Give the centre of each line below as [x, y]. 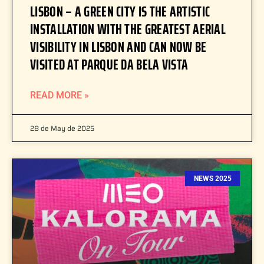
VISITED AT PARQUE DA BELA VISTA [109, 65]
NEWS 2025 [212, 179]
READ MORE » [60, 95]
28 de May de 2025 [62, 128]
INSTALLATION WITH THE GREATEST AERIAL [128, 29]
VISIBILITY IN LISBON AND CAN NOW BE [118, 47]
